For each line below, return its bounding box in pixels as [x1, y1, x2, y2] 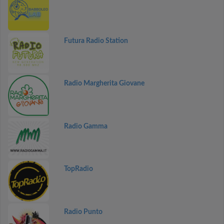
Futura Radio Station [63, 37, 128, 44]
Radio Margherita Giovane [63, 80, 144, 87]
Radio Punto [63, 208, 102, 215]
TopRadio [63, 165, 93, 172]
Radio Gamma [63, 122, 107, 130]
